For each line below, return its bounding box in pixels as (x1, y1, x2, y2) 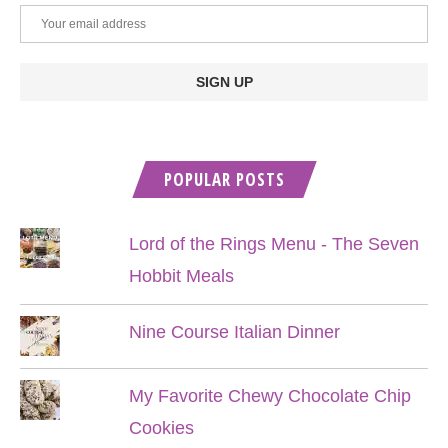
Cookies (128, 418, 194, 438)
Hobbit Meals (128, 266, 234, 286)
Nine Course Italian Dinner (128, 322, 340, 342)
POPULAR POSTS (163, 168, 285, 191)
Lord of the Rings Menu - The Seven (128, 234, 419, 254)
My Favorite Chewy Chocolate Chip (128, 386, 411, 406)
